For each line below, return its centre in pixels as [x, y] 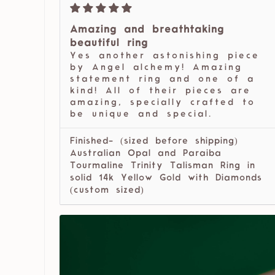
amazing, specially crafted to [163, 103]
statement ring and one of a [162, 80]
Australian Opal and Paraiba [146, 154]
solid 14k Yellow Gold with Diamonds [166, 179]
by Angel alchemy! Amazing [156, 68]
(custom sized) [107, 191]
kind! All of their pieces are [161, 91]
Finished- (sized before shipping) [154, 142]
